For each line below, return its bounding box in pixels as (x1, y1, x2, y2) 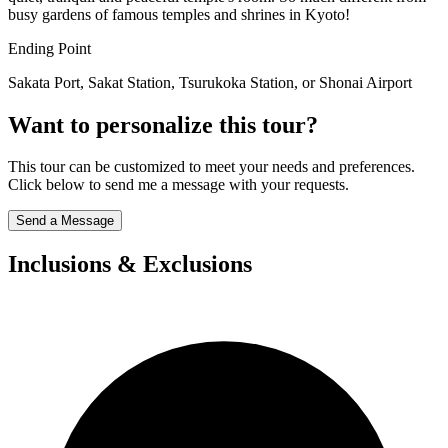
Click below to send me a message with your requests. (8, 176, 349, 194)
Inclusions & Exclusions (8, 251, 252, 278)
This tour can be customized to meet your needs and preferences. (8, 158, 415, 176)
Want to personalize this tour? (8, 111, 318, 138)
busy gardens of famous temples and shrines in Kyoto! (8, 5, 350, 23)
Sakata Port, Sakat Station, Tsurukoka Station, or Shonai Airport (8, 73, 412, 91)
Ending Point (8, 39, 91, 57)
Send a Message (16, 213, 114, 229)
